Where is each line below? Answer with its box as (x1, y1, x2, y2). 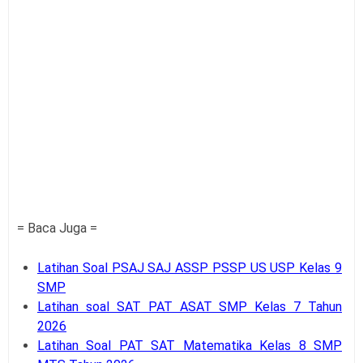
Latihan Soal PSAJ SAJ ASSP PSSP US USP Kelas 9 (37, 260, 342, 276)
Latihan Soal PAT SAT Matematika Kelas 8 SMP (37, 338, 342, 354)
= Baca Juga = (17, 220, 97, 237)
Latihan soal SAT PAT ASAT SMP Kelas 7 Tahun (37, 299, 342, 315)
